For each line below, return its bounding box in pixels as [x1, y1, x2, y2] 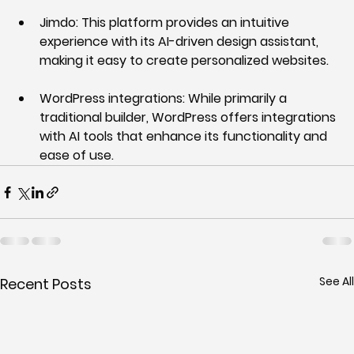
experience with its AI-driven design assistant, [40, 32, 322, 51]
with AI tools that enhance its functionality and [40, 127, 330, 146]
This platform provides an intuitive [78, 13, 292, 32]
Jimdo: [40, 13, 78, 32]
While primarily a [185, 89, 290, 108]
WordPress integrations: [40, 89, 185, 108]
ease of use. [40, 146, 114, 165]
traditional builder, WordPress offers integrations [40, 108, 339, 127]
